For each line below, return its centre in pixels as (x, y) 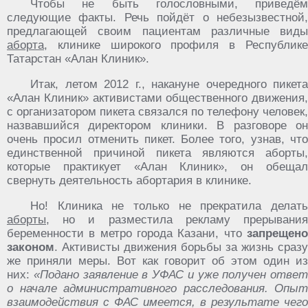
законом (31, 247)
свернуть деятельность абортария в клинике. (129, 180)
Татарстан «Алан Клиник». (78, 59)
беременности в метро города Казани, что (127, 233)
